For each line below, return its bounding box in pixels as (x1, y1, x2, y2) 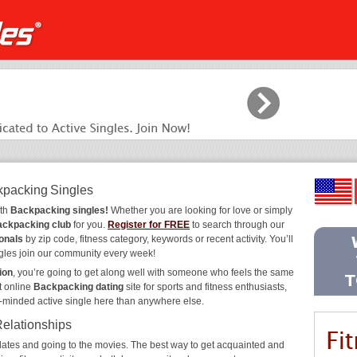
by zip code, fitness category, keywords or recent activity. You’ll (23, 233, 293, 245)
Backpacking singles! (10, 205, 108, 216)
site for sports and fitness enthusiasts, (124, 281, 287, 292)
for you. (71, 219, 108, 230)
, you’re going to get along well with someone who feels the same (13, 267, 294, 278)
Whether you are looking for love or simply (108, 205, 292, 216)
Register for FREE (108, 219, 190, 230)
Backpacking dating (33, 281, 124, 292)
